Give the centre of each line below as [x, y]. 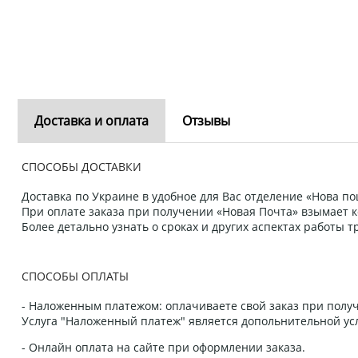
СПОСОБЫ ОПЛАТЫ [75, 276]
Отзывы [206, 121]
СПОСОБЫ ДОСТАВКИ [82, 167]
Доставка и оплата [91, 121]
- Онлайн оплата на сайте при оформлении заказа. [163, 348]
